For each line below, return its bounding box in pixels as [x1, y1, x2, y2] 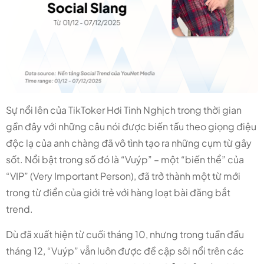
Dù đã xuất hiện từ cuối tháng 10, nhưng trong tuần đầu [6, 228, 244, 241]
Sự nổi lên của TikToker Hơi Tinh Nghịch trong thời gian [6, 104, 242, 117]
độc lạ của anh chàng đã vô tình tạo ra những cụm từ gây [6, 137, 252, 150]
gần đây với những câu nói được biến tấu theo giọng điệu [6, 120, 256, 133]
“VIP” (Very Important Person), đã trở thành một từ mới [6, 170, 240, 183]
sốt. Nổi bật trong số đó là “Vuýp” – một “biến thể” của [6, 153, 244, 166]
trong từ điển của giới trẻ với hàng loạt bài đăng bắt [6, 186, 230, 199]
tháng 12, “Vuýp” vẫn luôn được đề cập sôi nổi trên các [6, 245, 244, 258]
